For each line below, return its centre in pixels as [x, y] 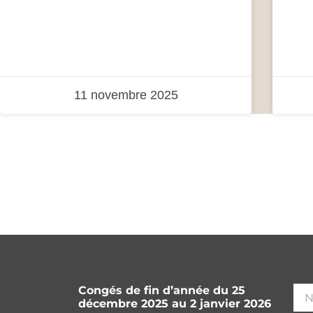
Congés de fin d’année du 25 [162, 291]
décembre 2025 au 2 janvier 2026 [175, 304]
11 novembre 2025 [126, 95]
